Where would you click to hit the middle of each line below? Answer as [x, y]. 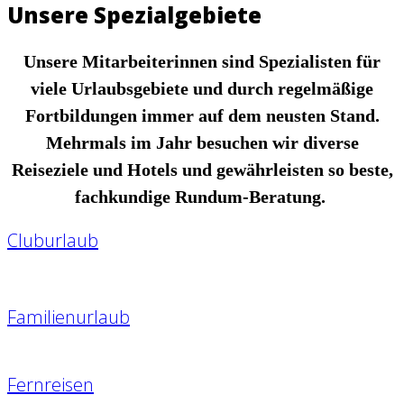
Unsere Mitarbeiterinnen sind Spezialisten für [202, 62]
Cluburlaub [53, 241]
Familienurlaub [69, 317]
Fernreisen [50, 385]
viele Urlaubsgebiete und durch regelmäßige [202, 89]
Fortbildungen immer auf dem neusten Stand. [202, 116]
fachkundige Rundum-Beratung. [202, 197]
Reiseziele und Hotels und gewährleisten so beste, [202, 170]
